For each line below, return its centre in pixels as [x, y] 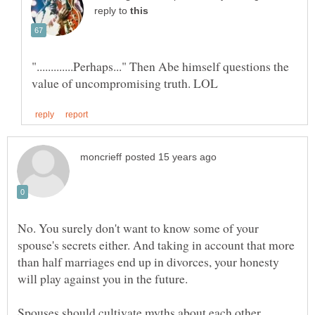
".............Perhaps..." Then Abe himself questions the [160, 66]
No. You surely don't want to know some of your [138, 228]
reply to [112, 11]
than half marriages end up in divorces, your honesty [148, 262]
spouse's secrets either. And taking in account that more [156, 245]
